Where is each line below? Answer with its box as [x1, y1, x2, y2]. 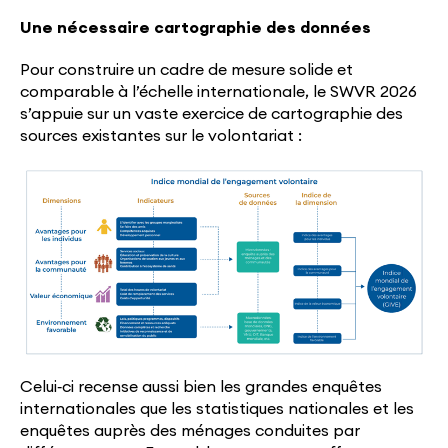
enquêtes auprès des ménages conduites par [20, 423, 360, 440]
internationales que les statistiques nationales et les [20, 401, 414, 418]
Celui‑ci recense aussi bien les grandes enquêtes [20, 379, 382, 396]
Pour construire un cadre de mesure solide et [20, 62, 353, 79]
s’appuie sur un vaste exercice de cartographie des [20, 106, 403, 123]
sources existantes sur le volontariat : [20, 128, 302, 145]
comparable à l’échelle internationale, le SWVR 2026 [20, 84, 417, 101]
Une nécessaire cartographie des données [20, 20, 371, 37]
